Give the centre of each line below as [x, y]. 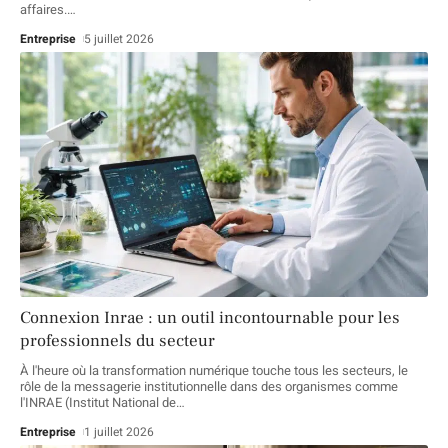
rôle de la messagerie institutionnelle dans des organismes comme [209, 386]
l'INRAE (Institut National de [98, 402]
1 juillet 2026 [119, 431]
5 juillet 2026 [119, 38]
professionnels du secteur [117, 340]
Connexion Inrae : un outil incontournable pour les [210, 317]
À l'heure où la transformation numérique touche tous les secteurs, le [214, 370]
